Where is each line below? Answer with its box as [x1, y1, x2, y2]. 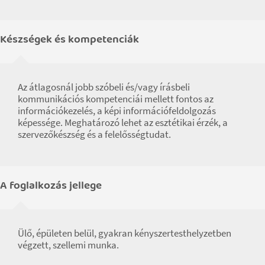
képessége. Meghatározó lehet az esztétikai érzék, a [18, 115, 228, 129]
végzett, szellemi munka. [18, 238, 119, 251]
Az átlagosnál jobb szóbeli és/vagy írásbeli [18, 80, 190, 93]
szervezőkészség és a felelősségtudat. [18, 127, 171, 141]
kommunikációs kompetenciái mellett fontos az [18, 92, 214, 105]
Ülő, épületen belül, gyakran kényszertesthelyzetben [18, 226, 231, 240]
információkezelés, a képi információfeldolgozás [18, 104, 216, 117]
